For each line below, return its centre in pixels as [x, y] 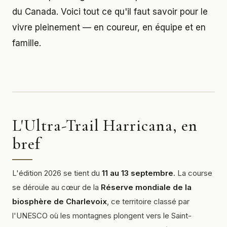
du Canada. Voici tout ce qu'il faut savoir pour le [110, 12]
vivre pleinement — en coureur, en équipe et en [109, 27]
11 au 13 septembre [138, 173]
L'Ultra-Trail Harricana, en [105, 125]
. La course [193, 173]
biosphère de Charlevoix [60, 201]
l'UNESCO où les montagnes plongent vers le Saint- [102, 216]
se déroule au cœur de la [56, 187]
